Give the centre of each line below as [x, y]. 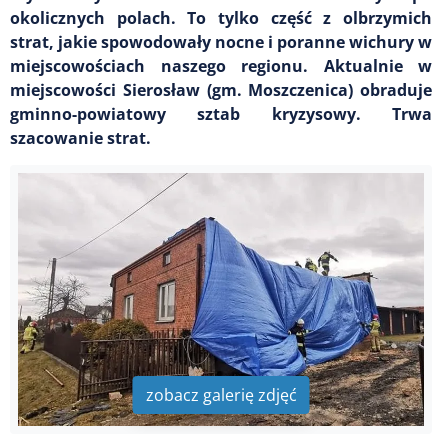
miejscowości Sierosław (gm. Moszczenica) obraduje [221, 89]
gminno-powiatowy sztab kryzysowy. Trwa [221, 113]
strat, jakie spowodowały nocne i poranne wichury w [221, 41]
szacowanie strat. [80, 137]
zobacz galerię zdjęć [221, 394]
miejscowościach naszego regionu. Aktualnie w [221, 65]
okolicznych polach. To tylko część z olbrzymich [221, 17]
